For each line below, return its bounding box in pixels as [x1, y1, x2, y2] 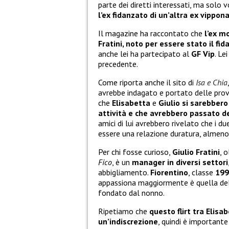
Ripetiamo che [98, 206, 147, 217]
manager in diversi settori [132, 157, 228, 168]
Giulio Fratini [172, 147, 220, 157]
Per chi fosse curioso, [98, 147, 172, 157]
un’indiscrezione [98, 216, 158, 227]
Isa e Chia [196, 77, 227, 88]
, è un [112, 157, 132, 168]
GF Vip [191, 49, 215, 59]
